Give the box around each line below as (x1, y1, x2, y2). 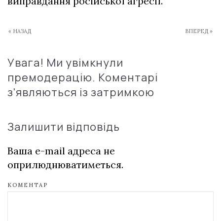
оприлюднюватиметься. (7, 158, 123, 171)
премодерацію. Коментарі (7, 70, 158, 85)
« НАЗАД (8, 28, 31, 35)
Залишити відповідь (7, 119, 120, 135)
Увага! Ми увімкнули (7, 55, 123, 71)
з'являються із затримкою (7, 85, 154, 100)
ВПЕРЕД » (185, 28, 213, 35)
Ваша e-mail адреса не (7, 145, 115, 157)
